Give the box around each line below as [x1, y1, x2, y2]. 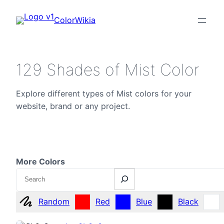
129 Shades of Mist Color [16, 60, 199, 79]
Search [16, 169, 43, 179]
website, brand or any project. [16, 101, 130, 111]
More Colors [16, 156, 65, 166]
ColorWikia [54, 15, 95, 25]
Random [38, 196, 69, 206]
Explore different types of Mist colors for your [16, 88, 191, 98]
